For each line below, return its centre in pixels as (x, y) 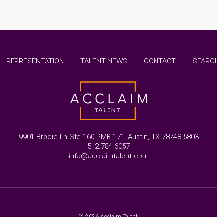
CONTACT (160, 61)
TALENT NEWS (104, 61)
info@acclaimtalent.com (108, 156)
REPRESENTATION (35, 61)
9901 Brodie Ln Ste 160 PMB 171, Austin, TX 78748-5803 (108, 136)
